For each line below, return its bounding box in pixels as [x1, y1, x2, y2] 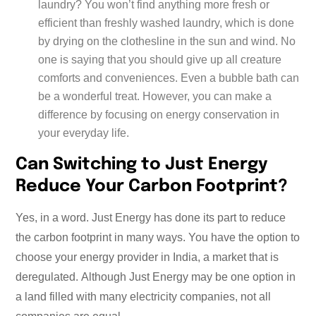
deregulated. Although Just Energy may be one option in [16, 271, 296, 284]
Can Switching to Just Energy [16, 156, 267, 174]
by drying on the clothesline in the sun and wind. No [38, 35, 296, 48]
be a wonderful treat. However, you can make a [38, 90, 272, 103]
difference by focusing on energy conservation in [38, 109, 279, 121]
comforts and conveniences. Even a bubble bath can [38, 72, 299, 85]
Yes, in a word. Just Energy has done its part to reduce [16, 212, 286, 224]
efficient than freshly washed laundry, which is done [38, 17, 294, 30]
